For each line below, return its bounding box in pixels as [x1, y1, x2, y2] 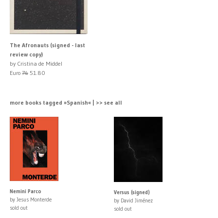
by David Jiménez [114, 197, 153, 204]
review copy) [10, 50, 43, 58]
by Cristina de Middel [10, 59, 62, 67]
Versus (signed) [114, 188, 150, 196]
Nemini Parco [10, 187, 41, 195]
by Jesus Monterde [10, 196, 52, 203]
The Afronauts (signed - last [10, 41, 85, 49]
